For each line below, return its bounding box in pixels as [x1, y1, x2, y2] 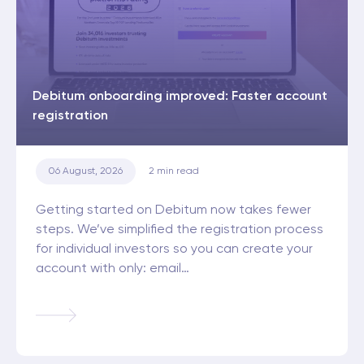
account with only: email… [36, 262, 189, 276]
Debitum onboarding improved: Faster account [32, 90, 327, 104]
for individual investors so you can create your [36, 243, 313, 257]
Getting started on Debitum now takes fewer [36, 204, 311, 218]
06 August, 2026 [49, 167, 123, 177]
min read [157, 167, 199, 177]
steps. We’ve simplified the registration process [36, 223, 323, 237]
